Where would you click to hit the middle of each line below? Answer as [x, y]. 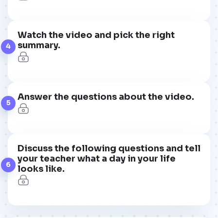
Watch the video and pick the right [96, 35]
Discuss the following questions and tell [109, 148]
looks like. [41, 169]
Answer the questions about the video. [106, 97]
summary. [39, 45]
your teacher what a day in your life [97, 158]
